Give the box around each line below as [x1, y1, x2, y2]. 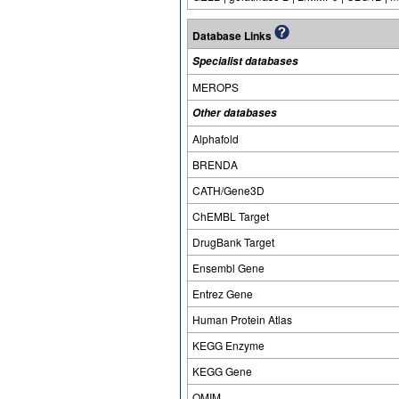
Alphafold [192, 131, 239, 146]
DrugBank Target [192, 234, 274, 249]
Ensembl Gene [192, 260, 265, 275]
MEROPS [192, 79, 239, 94]
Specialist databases [192, 53, 298, 69]
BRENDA [192, 157, 238, 172]
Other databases [192, 105, 277, 120]
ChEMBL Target [192, 208, 269, 224]
